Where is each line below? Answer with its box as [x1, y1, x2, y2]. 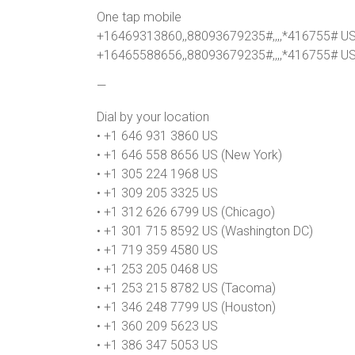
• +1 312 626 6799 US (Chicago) [97, 204, 275, 219]
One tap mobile [97, 10, 181, 25]
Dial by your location [97, 109, 209, 124]
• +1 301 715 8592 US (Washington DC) [97, 223, 313, 239]
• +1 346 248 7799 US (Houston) [97, 300, 276, 315]
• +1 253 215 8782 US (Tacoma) [97, 281, 276, 296]
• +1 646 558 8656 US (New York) [97, 147, 282, 162]
